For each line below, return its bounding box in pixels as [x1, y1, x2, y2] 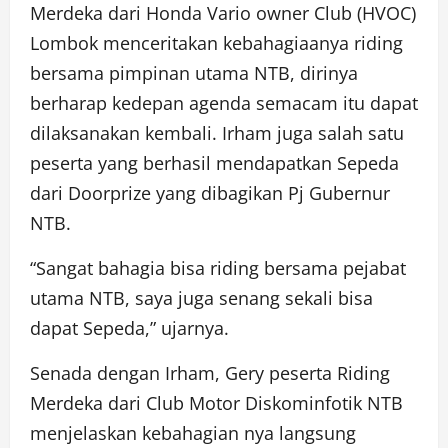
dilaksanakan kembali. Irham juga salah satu [30, 120, 404, 145]
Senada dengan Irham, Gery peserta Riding [30, 360, 390, 385]
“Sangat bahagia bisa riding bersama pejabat [30, 255, 406, 280]
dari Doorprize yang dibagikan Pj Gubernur [30, 180, 390, 205]
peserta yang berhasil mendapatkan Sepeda [30, 150, 399, 175]
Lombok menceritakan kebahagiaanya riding [30, 30, 403, 55]
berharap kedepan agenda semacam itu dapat [30, 90, 418, 115]
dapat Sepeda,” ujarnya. [30, 315, 229, 340]
